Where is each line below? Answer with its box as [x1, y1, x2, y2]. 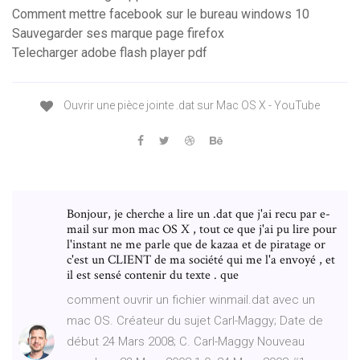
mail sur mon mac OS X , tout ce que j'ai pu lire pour [67, 220, 337, 238]
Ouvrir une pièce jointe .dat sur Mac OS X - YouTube [61, 99, 320, 112]
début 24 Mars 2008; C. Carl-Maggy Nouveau [67, 333, 305, 349]
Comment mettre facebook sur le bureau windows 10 [12, 6, 309, 22]
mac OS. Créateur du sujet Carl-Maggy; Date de [67, 313, 323, 328]
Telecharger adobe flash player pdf [12, 45, 207, 61]
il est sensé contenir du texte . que [67, 266, 239, 284]
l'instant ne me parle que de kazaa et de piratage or [67, 235, 325, 253]
